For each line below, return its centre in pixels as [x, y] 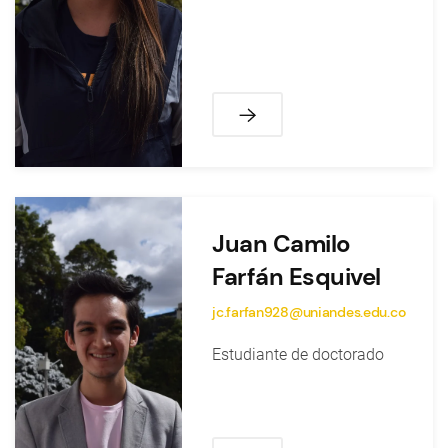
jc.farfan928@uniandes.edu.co [309, 312]
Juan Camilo [281, 243]
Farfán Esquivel [296, 276]
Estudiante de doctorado [298, 354]
